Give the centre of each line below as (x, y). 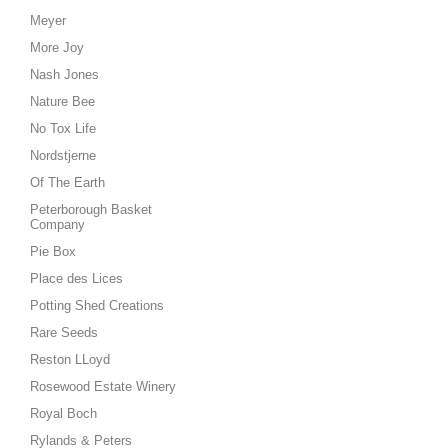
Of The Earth (67, 182)
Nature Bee (62, 101)
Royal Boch (63, 413)
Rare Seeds (64, 332)
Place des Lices (76, 278)
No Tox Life (63, 128)
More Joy (57, 47)
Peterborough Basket (91, 209)
